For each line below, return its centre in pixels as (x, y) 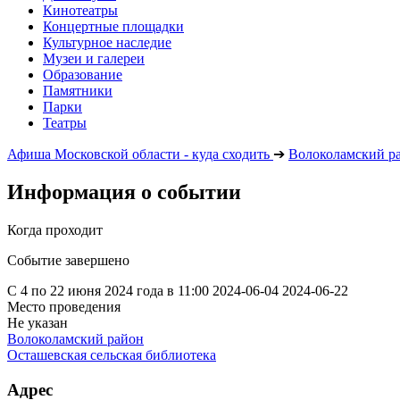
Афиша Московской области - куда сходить (138, 154)
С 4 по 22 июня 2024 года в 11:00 (108, 290)
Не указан (37, 322)
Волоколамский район (75, 338)
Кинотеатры (80, 10)
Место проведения (64, 306)
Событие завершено (68, 260)
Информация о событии (124, 192)
